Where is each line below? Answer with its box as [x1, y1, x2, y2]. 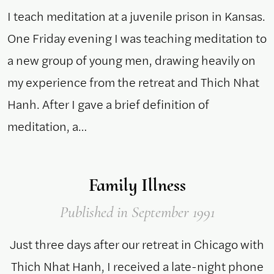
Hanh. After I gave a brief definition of [7, 95, 209, 113]
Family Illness [88, 174, 186, 196]
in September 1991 [116, 202, 215, 222]
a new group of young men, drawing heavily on [7, 51, 256, 69]
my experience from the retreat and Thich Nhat [7, 73, 259, 91]
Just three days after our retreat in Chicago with [10, 235, 264, 253]
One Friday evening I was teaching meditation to [7, 29, 267, 47]
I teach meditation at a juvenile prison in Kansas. [7, 7, 265, 25]
